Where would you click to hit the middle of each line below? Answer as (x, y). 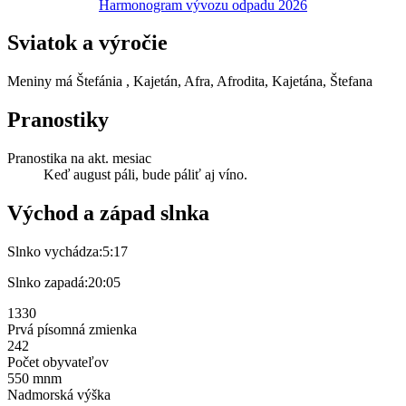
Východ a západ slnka (108, 213)
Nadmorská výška (59, 395)
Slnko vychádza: (55, 251)
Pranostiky (58, 120)
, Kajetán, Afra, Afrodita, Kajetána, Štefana (249, 82)
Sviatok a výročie (87, 43)
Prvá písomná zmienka (72, 329)
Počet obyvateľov (58, 362)
